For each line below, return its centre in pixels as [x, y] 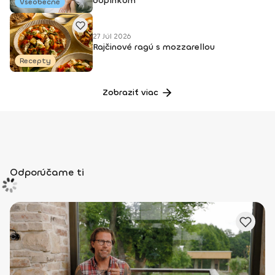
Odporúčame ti [47, 172]
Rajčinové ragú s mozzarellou [154, 47]
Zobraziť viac [130, 92]
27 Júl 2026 [112, 36]
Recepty [35, 61]
